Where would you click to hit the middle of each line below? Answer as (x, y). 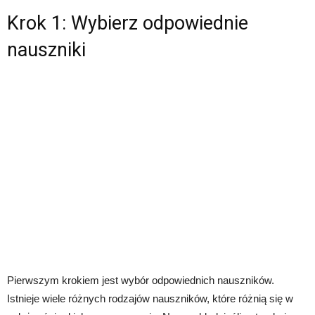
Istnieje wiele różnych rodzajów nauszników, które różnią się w (150, 298)
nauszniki (46, 50)
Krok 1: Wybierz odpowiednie (128, 23)
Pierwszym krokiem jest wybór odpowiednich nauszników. (141, 280)
